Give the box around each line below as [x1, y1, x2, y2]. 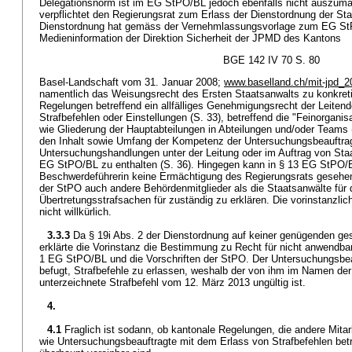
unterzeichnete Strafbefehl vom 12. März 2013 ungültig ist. [39, 277, 306, 288]
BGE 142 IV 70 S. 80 [223, 54, 320, 66]
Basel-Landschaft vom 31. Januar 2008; [39, 76, 224, 88]
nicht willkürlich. [39, 206, 112, 218]
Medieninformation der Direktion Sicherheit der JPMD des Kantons [39, 32, 341, 44]
